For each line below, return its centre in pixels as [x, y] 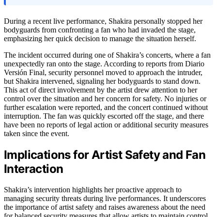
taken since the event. [37, 133]
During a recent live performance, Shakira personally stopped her [103, 21]
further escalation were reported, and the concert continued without [106, 107]
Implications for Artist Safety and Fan [105, 155]
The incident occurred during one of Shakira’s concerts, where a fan [107, 55]
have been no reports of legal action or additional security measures [106, 124]
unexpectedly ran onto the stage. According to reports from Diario [104, 63]
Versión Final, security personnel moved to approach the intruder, [103, 72]
